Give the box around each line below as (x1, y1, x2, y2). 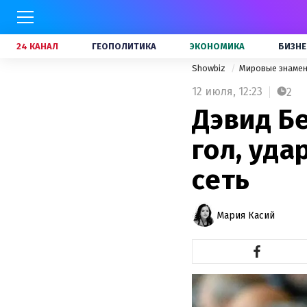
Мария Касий (217, 209, 275, 221)
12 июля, (192, 85, 236, 98)
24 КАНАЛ (16, 41, 58, 51)
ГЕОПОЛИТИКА (92, 41, 156, 51)
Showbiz (192, 63, 228, 73)
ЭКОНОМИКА (190, 41, 245, 51)
